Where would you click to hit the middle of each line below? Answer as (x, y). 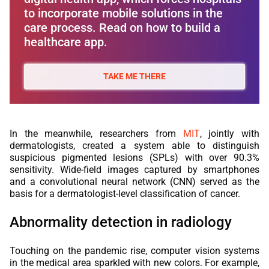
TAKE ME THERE (134, 76)
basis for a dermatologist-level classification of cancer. (125, 193)
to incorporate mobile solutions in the (123, 13)
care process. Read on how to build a (122, 27)
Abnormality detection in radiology (121, 222)
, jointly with (230, 133)
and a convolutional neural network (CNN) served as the (134, 181)
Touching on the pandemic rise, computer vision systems (134, 250)
